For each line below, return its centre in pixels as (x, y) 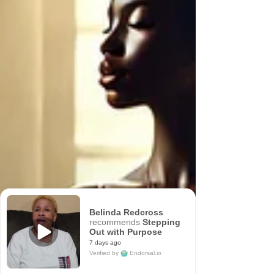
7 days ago (105, 243)
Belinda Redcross (126, 212)
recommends (116, 222)
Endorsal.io (146, 253)
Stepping (161, 222)
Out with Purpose (126, 231)
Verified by (105, 253)
